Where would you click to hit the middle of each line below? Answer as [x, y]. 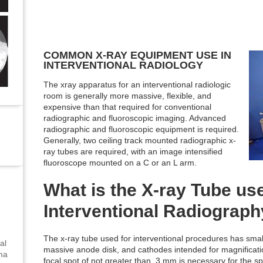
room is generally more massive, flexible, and [127, 95]
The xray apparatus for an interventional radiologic [137, 84]
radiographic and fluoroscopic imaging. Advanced [135, 118]
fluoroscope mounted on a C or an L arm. [120, 162]
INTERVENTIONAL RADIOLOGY [123, 65]
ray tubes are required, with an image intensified [133, 151]
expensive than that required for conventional [127, 107]
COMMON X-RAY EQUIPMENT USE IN [137, 55]
